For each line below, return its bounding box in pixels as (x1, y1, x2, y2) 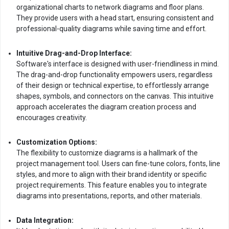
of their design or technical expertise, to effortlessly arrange (16, 81, 209, 89)
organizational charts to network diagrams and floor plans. (16, 3, 204, 11)
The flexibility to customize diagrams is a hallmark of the (16, 149, 198, 157)
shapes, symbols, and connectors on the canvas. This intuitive (16, 92, 214, 100)
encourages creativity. (16, 113, 87, 122)
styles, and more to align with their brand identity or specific (16, 170, 207, 178)
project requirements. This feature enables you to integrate (16, 181, 207, 189)
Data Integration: (16, 216, 74, 224)
